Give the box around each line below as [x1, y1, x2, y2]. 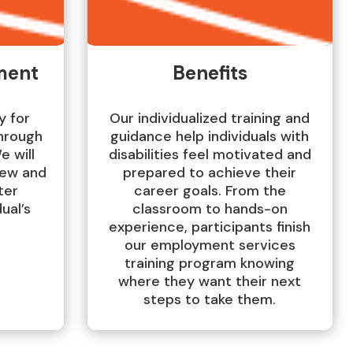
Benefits [172, 61, 247, 86]
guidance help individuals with [110, 127, 310, 147]
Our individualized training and [110, 109, 310, 128]
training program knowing [124, 254, 295, 273]
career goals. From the [133, 181, 286, 201]
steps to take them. [143, 290, 277, 310]
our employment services [124, 236, 295, 255]
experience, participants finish [109, 217, 311, 237]
